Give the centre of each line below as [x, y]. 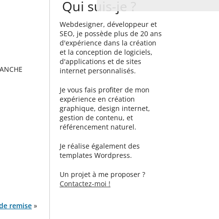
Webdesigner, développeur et [108, 24]
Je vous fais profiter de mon [105, 90]
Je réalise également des [100, 146]
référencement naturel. [98, 127]
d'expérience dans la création [108, 43]
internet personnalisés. [98, 71]
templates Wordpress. [96, 155]
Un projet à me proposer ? [102, 174]
